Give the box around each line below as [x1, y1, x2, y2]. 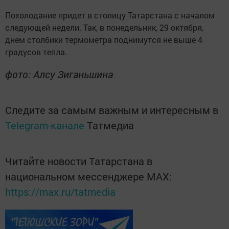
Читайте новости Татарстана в [5, 154, 152, 168]
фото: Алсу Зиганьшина [5, 67, 113, 81]
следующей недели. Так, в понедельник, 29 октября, [5, 22, 203, 33]
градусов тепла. [5, 47, 67, 58]
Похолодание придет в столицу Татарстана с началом [5, 10, 215, 21]
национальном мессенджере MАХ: [5, 170, 172, 184]
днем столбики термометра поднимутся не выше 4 [5, 34, 202, 45]
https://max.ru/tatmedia [5, 185, 116, 199]
